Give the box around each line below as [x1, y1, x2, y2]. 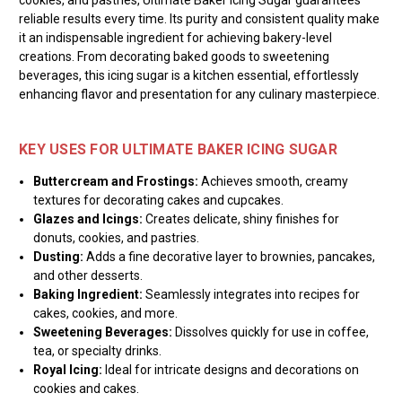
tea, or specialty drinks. [33, 343, 162, 358]
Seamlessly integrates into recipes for [143, 286, 361, 301]
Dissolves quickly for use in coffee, [172, 324, 370, 339]
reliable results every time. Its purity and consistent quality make [19, 11, 380, 26]
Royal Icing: [33, 362, 103, 377]
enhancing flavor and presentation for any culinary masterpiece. [19, 86, 380, 101]
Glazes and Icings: [33, 211, 144, 226]
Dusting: [33, 249, 84, 264]
